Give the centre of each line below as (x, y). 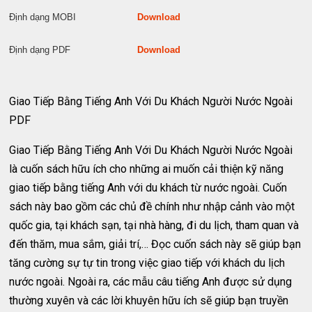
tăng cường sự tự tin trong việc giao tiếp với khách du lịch (147, 263)
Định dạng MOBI (73, 17)
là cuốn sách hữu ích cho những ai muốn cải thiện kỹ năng (147, 169)
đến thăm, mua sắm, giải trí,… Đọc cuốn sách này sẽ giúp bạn (155, 244)
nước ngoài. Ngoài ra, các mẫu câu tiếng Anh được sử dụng (151, 282)
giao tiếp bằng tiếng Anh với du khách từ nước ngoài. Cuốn (148, 188)
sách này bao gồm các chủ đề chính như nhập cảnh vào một (152, 206)
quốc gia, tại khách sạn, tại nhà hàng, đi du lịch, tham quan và (154, 225)
